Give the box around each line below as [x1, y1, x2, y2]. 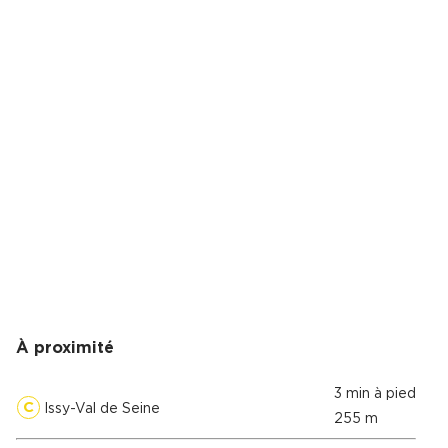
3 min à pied [334, 387, 416, 402]
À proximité [16, 340, 114, 357]
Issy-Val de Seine [39, 401, 160, 416]
